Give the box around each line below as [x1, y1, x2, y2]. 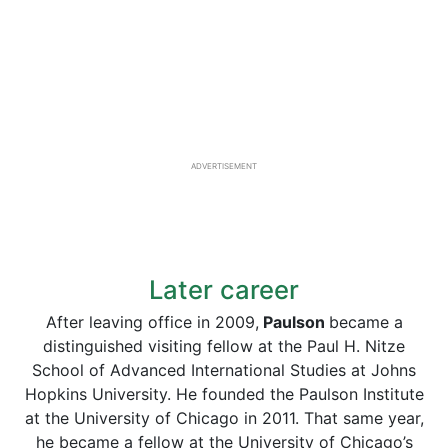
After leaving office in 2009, [45, 312, 259, 332]
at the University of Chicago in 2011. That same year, [24, 408, 424, 428]
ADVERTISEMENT [191, 161, 257, 171]
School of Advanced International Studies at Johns [32, 360, 416, 380]
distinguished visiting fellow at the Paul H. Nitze [43, 336, 405, 356]
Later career [149, 274, 299, 305]
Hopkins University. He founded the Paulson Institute [24, 384, 424, 404]
